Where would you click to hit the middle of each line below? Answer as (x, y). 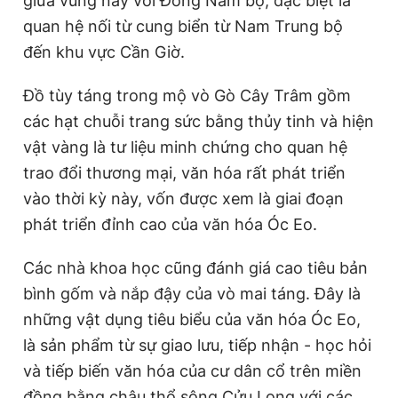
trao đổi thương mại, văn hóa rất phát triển (184, 173)
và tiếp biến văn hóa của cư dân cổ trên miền (192, 371)
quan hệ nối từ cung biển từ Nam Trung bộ (183, 26)
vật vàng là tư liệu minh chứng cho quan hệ (185, 147)
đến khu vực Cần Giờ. (104, 52)
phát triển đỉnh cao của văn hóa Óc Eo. (170, 224)
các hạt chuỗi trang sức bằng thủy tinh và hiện (199, 121)
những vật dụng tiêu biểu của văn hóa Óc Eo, (192, 319)
